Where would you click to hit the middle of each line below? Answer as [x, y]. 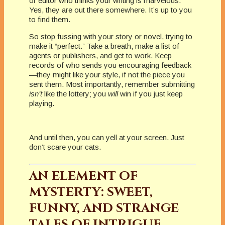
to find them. [50, 19]
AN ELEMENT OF [83, 176]
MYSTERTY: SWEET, [91, 192]
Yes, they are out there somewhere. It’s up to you [110, 10]
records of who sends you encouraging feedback [110, 65]
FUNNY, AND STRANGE [104, 208]
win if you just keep [151, 93]
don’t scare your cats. [65, 147]
